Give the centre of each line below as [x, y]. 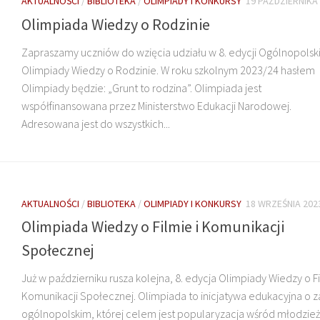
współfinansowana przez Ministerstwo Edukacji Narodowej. [156, 105]
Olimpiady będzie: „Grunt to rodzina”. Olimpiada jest [141, 87]
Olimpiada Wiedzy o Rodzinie [116, 24]
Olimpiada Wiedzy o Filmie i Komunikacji [153, 226]
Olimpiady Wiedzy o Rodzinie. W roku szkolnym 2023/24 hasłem [168, 70]
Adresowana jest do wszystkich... [96, 123]
